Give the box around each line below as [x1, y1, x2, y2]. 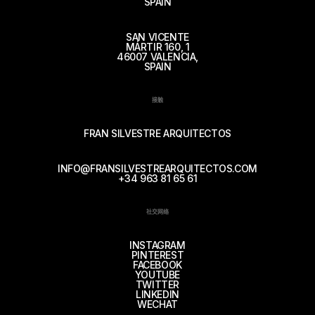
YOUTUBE [134, 269, 181, 281]
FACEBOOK [133, 259, 182, 271]
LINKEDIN [136, 288, 179, 300]
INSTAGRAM [129, 239, 186, 251]
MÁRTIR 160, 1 [125, 41, 190, 53]
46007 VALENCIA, [117, 51, 198, 63]
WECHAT [137, 298, 178, 310]
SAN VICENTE [126, 31, 189, 43]
